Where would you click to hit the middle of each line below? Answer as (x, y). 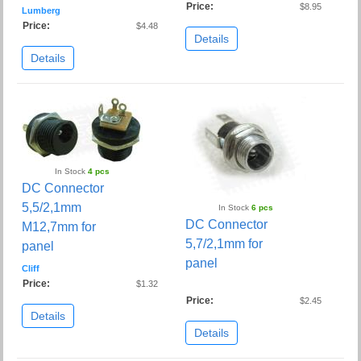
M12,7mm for (59, 227)
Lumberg (41, 11)
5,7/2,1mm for (224, 244)
